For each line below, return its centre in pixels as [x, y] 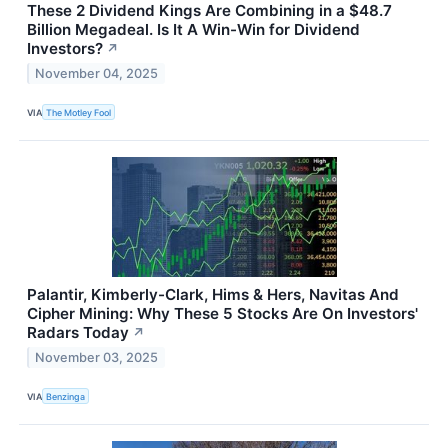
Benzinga [66, 396]
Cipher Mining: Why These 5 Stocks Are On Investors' [222, 314]
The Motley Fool [79, 112]
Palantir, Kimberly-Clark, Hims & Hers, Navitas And [213, 295]
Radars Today [78, 333]
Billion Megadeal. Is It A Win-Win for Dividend [193, 29]
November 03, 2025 [97, 357]
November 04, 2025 [97, 73]
